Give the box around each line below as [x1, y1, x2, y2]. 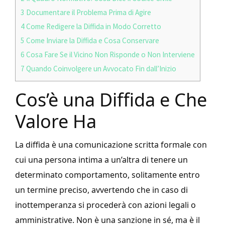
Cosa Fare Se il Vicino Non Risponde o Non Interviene [25, 50, 195, 60]
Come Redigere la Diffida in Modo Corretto [25, 22, 161, 32]
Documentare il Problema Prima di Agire [25, 8, 151, 18]
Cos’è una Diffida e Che [15, 87, 207, 113]
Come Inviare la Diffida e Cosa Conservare [25, 36, 159, 46]
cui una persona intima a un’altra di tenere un [15, 154, 188, 166]
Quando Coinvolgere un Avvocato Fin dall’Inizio [25, 64, 176, 74]
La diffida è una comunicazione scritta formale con [15, 139, 207, 151]
